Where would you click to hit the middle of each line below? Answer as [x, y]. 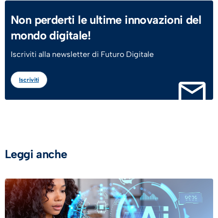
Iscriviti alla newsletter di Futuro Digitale [82, 54]
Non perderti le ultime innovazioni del [106, 19]
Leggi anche [36, 154]
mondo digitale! [51, 35]
